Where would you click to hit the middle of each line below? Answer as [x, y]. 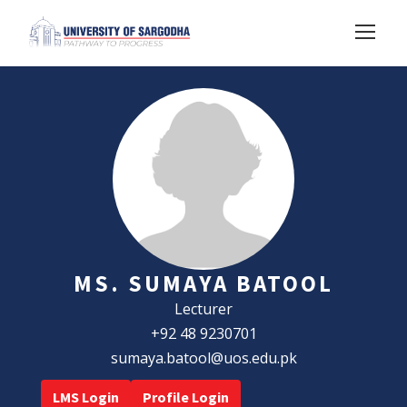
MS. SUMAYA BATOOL [203, 283]
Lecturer [203, 308]
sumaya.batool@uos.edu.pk [203, 357]
